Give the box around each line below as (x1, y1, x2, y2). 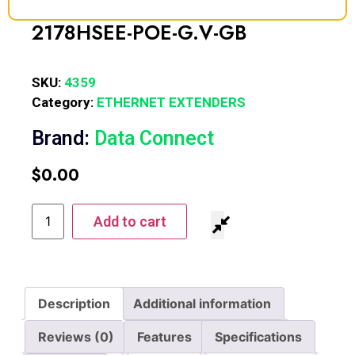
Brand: (32, 126, 94, 150)
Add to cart (93, 212, 166, 230)
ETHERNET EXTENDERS (97, 94, 246, 110)
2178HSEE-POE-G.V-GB (32, 17, 246, 47)
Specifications (215, 328, 302, 345)
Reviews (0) (38, 328, 114, 345)
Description (38, 295, 110, 311)
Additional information (133, 295, 271, 311)
